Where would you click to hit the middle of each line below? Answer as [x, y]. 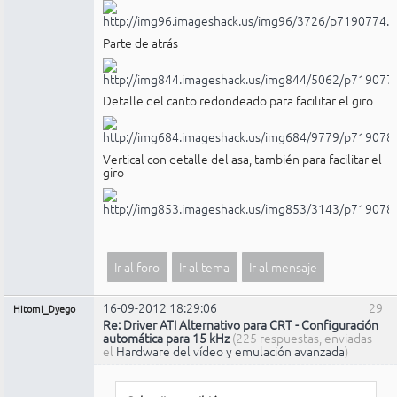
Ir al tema [205, 266]
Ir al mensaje [283, 266]
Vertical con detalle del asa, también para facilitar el [242, 159]
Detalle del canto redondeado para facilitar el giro [238, 101]
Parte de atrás [140, 42]
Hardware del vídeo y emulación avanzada [230, 351]
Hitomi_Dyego [44, 308]
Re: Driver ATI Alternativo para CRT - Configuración [241, 325]
